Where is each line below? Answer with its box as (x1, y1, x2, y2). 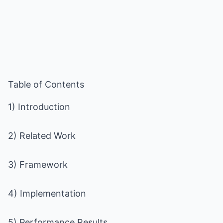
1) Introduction (8, 102, 70, 112)
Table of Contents (8, 79, 84, 90)
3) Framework (8, 159, 68, 170)
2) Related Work (8, 130, 76, 141)
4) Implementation (8, 188, 86, 199)
